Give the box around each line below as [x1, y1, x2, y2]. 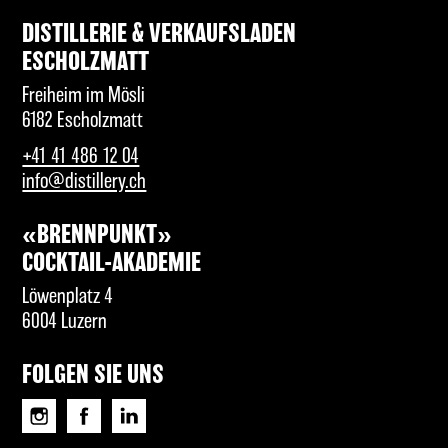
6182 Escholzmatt [22, 109, 144, 131]
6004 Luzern [22, 310, 108, 332]
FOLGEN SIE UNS [22, 362, 165, 388]
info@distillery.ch [22, 171, 147, 193]
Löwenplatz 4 [22, 285, 114, 307]
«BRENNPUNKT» [22, 223, 173, 249]
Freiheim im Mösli [22, 84, 146, 106]
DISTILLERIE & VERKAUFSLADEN [22, 22, 297, 48]
